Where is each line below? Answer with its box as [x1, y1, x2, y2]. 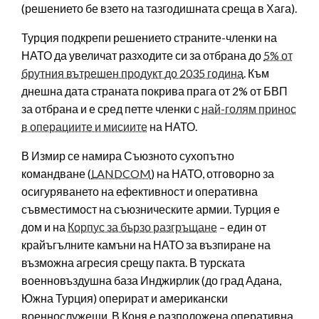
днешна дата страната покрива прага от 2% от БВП [21, 83, 288, 98]
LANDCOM [91, 166, 151, 180]
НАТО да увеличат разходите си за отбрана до [21, 48, 263, 62]
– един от [217, 219, 266, 234]
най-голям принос [202, 101, 296, 115]
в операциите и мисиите [21, 119, 147, 133]
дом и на [21, 219, 68, 234]
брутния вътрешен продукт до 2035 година [21, 66, 244, 80]
